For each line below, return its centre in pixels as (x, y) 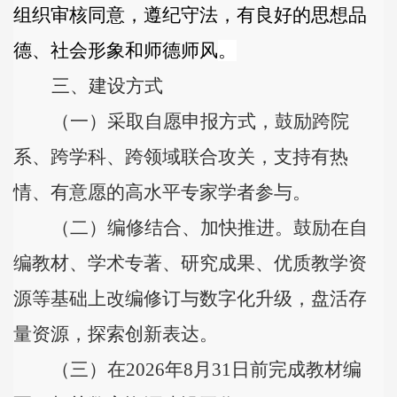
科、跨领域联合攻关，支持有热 (218, 157)
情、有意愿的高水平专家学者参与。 (162, 192)
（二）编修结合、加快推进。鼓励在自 (210, 228)
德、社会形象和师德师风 (116, 51)
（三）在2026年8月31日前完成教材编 (206, 370)
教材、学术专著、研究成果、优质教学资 (199, 263)
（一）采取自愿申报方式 (154, 121)
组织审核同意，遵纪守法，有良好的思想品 (190, 15)
